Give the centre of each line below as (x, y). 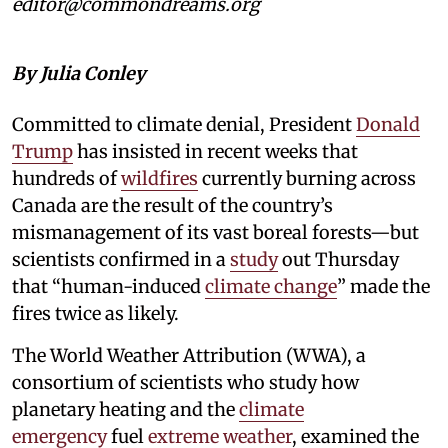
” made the (383, 287)
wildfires (159, 179)
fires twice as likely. (95, 314)
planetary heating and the (125, 410)
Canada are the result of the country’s (172, 206)
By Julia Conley (79, 74)
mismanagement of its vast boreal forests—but (215, 233)
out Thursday (338, 260)
